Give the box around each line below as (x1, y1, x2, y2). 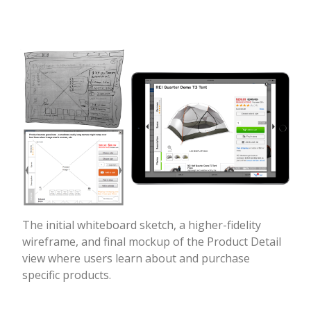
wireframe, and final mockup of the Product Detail (22, 233, 281, 249)
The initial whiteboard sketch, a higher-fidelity (22, 217, 261, 233)
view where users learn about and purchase (22, 250, 250, 266)
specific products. (22, 267, 111, 283)
